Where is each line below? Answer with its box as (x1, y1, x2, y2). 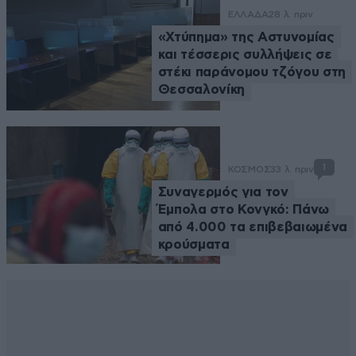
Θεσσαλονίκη (157, 83, 246, 97)
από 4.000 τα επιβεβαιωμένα (157, 219, 347, 234)
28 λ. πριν (268, 9, 313, 21)
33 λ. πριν (270, 163, 314, 175)
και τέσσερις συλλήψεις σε (157, 48, 332, 62)
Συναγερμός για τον (157, 184, 288, 199)
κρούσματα (157, 237, 230, 251)
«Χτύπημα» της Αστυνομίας (157, 30, 335, 44)
